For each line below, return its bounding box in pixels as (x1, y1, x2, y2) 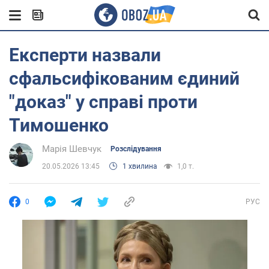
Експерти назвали (9, 44, 161, 65)
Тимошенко (9, 115, 109, 136)
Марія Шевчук (42, 144, 101, 154)
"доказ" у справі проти (9, 91, 198, 112)
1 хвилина (122, 162, 157, 171)
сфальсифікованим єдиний (9, 68, 240, 89)
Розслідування (110, 145, 162, 153)
